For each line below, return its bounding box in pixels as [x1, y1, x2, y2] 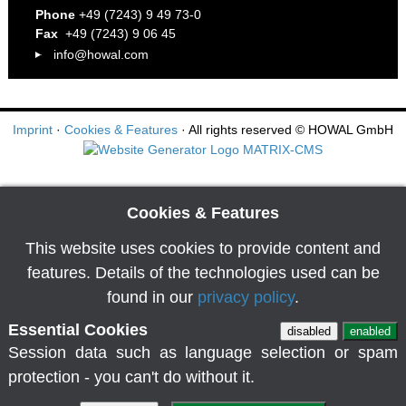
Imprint [13, 122, 53, 137]
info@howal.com [53, 47, 149, 62]
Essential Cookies [7, 320, 148, 339]
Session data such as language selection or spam [7, 343, 399, 362]
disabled [287, 324, 332, 338]
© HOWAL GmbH [295, 122, 393, 137]
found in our [107, 287, 198, 306]
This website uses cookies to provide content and [25, 238, 381, 257]
